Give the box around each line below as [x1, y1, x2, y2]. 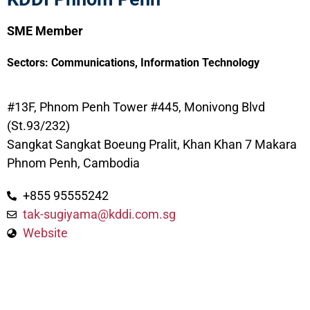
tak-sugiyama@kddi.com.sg [22, 207, 176, 221]
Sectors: [7, 56, 51, 69]
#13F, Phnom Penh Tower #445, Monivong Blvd [7, 100, 265, 114]
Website [22, 226, 68, 240]
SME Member [7, 24, 83, 38]
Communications [51, 56, 135, 69]
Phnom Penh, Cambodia [7, 156, 140, 170]
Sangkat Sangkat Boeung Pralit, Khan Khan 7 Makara [7, 137, 297, 152]
